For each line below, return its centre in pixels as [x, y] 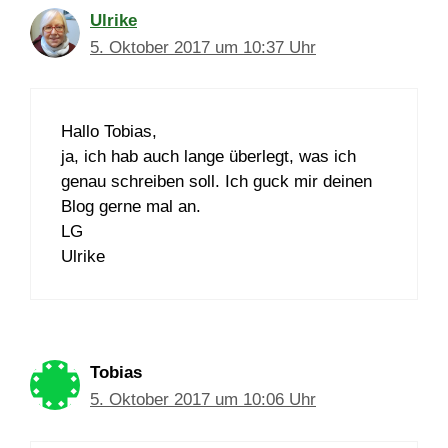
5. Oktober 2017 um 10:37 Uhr [203, 47]
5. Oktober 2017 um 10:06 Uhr [203, 400]
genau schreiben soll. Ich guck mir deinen [216, 182]
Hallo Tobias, [109, 132]
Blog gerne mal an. [131, 207]
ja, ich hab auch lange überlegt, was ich [208, 157]
